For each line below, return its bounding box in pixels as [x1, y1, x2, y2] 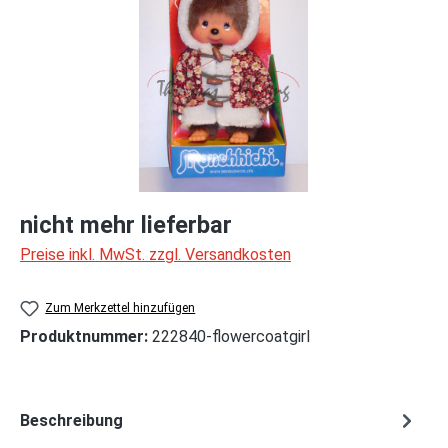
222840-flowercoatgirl [152, 327, 310, 347]
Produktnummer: [20, 327, 152, 347]
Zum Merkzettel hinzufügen [45, 301, 196, 315]
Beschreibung [20, 410, 123, 430]
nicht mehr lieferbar [20, 211, 232, 239]
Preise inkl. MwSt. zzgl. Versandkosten [20, 245, 291, 264]
